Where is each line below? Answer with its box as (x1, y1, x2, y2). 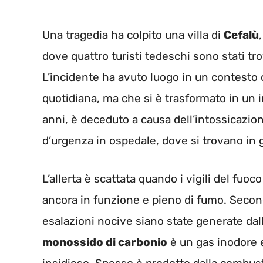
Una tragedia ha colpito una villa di (42, 28, 224, 42)
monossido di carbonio (42, 235, 167, 249)
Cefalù (224, 28, 259, 42)
